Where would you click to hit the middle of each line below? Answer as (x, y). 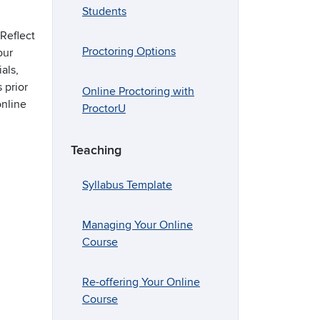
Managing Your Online (137, 225)
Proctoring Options (129, 52)
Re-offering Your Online (141, 282)
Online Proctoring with (138, 92)
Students (104, 12)
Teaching (96, 151)
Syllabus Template (127, 185)
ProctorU (104, 109)
